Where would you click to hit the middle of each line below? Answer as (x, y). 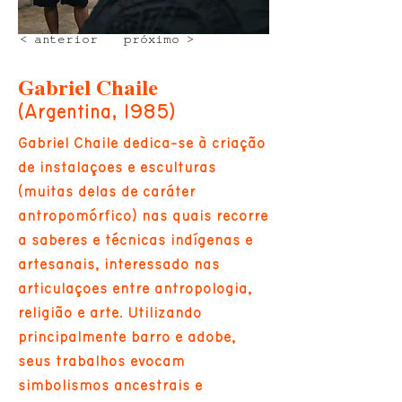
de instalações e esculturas (117, 167)
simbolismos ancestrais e (110, 385)
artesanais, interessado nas (119, 264)
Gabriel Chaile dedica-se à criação (142, 143)
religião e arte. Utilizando (110, 313)
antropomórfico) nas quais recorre (143, 216)
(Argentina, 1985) (97, 112)
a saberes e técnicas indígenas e (135, 240)
